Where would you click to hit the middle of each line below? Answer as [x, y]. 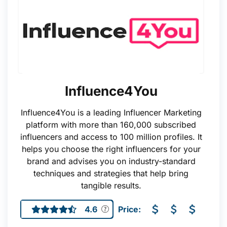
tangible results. [111, 185]
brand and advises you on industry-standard [111, 161]
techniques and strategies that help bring [111, 173]
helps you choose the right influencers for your [111, 149]
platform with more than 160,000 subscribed [111, 125]
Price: [129, 209]
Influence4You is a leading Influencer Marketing [111, 112]
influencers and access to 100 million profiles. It [111, 137]
